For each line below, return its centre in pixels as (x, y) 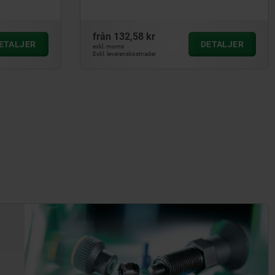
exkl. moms (108, 46)
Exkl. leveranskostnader (124, 54)
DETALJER (222, 44)
